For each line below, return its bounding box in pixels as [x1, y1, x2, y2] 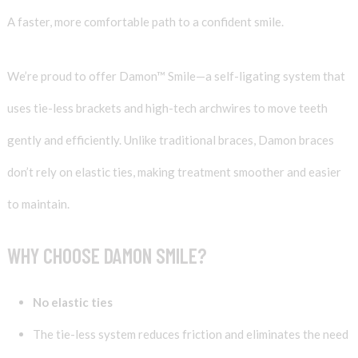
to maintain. [6, 197, 70, 212]
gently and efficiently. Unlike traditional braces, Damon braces [6, 133, 334, 148]
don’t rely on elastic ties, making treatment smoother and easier [6, 165, 341, 180]
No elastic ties [32, 294, 113, 309]
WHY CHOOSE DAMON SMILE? [6, 242, 207, 268]
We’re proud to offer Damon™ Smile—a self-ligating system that [6, 69, 345, 84]
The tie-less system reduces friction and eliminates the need [32, 326, 348, 341]
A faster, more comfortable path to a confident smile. [6, 14, 284, 30]
